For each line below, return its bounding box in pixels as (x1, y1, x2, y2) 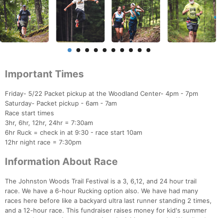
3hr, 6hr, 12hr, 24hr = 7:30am (5, 119, 93, 127)
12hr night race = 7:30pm (5, 138, 81, 146)
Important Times (5, 68, 84, 80)
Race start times (5, 109, 54, 117)
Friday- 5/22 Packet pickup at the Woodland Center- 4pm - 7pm (5, 90, 198, 98)
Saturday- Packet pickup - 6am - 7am (5, 99, 117, 108)
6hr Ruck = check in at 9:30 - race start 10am (5, 128, 142, 137)
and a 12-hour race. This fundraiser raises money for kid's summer (5, 206, 207, 215)
